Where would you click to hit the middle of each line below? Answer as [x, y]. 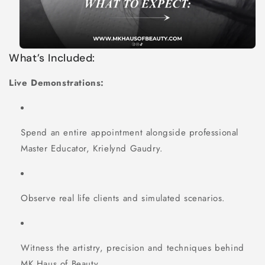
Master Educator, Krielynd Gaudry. [92, 148]
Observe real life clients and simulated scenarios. [123, 198]
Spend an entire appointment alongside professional [130, 132]
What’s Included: [52, 58]
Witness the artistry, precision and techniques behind [132, 248]
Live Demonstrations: [56, 83]
